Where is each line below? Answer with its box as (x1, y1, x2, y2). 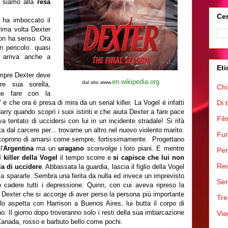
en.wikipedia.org (112, 78, 159, 85)
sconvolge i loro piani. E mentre (87, 144, 185, 152)
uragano (58, 144, 88, 152)
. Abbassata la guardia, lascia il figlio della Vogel (42, 162, 184, 170)
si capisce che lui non (113, 153, 185, 161)
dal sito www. (82, 79, 112, 85)
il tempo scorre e (58, 153, 113, 161)
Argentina (3, 144, 34, 152)
